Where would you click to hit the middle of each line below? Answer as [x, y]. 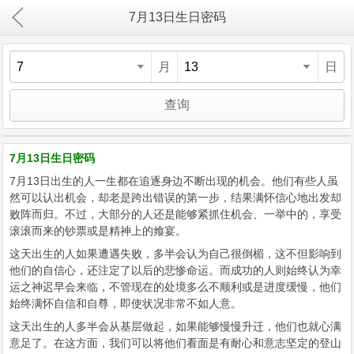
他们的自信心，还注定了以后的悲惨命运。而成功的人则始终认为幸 [175, 270]
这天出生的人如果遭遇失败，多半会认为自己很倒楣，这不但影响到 [175, 254]
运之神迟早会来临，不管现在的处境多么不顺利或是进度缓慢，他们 [175, 287]
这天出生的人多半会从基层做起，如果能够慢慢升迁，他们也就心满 [175, 326]
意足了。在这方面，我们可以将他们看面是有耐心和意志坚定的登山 [175, 343]
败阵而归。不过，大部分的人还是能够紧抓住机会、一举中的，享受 [175, 214]
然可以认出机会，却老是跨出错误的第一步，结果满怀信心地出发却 [175, 198]
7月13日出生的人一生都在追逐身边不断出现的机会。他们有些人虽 [174, 181]
